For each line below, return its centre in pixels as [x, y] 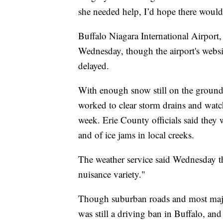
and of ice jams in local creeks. [136, 135]
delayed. [94, 66]
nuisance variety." [112, 174]
